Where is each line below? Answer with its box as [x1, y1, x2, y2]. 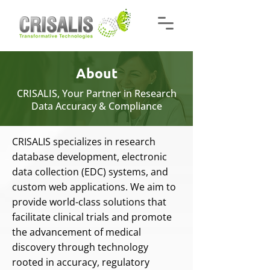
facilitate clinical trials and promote [12, 210, 172, 224]
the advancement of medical [12, 225, 141, 239]
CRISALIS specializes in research [12, 135, 155, 148]
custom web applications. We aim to [12, 180, 176, 193]
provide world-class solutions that [12, 195, 166, 209]
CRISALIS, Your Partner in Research [16, 87, 177, 100]
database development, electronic [12, 150, 167, 163]
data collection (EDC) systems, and [12, 165, 168, 178]
